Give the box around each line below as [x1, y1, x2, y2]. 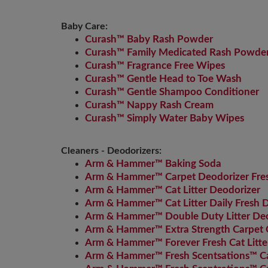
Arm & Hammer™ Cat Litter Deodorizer [85, 185, 260, 195]
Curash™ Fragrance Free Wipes [85, 60, 225, 71]
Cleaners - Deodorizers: [61, 146, 162, 156]
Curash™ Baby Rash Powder [85, 34, 213, 44]
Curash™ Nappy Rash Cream [85, 100, 214, 110]
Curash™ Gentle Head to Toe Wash [85, 74, 242, 84]
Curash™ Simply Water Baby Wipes [85, 113, 244, 123]
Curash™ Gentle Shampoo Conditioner [85, 87, 259, 97]
